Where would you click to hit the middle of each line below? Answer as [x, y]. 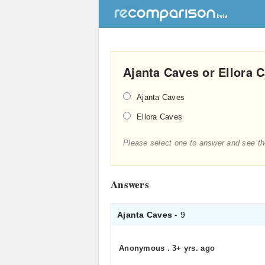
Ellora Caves [160, 117]
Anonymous [143, 248]
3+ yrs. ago [194, 248]
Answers [130, 184]
